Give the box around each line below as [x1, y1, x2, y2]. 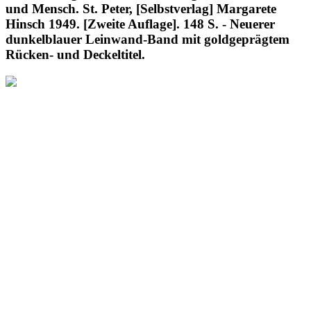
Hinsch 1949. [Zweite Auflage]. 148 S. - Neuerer [6, 16, 275, 31]
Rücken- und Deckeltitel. [6, 47, 145, 62]
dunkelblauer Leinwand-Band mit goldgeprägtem [6, 31, 289, 47]
